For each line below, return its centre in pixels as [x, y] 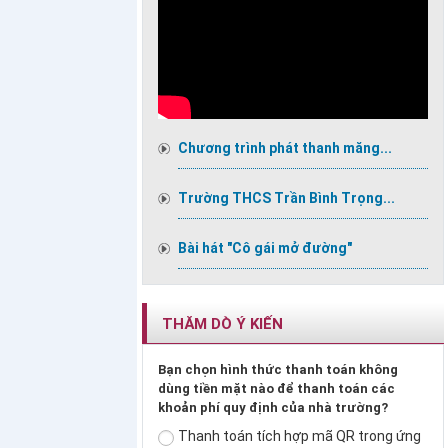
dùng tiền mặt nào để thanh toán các [276, 389]
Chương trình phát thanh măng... [285, 148]
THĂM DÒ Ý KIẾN [222, 324]
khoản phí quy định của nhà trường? [273, 408]
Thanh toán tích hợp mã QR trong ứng [299, 436]
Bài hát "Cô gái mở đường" [265, 248]
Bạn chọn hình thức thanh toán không [278, 370]
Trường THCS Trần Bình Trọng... [286, 198]
